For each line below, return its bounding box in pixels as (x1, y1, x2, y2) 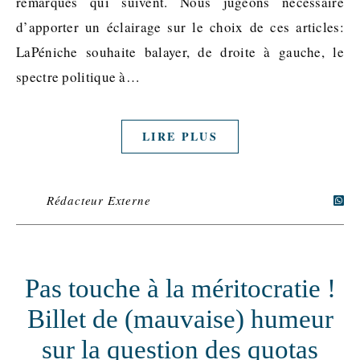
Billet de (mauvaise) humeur (27, 305, 333, 334)
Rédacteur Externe (46, 192, 151, 209)
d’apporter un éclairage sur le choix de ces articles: (16, 18, 344, 37)
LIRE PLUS (142, 128, 218, 145)
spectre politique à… (16, 67, 141, 87)
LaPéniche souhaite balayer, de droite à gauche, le (16, 43, 344, 62)
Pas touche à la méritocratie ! (24, 274, 336, 304)
